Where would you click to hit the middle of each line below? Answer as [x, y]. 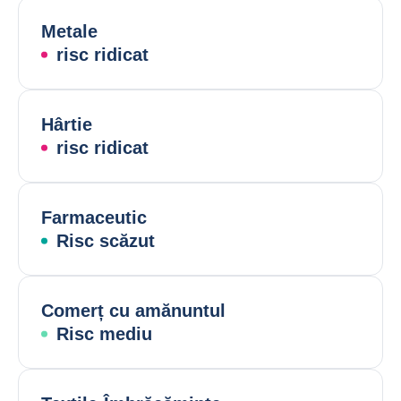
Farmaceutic [94, 218]
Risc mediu [104, 334]
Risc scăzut [106, 241]
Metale [69, 31]
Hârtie [67, 124]
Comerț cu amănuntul [133, 311]
